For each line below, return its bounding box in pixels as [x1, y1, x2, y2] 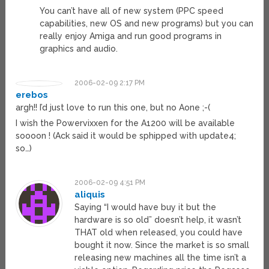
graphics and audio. [39, 44, 118, 54]
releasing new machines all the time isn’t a [74, 253, 247, 263]
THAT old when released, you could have [74, 228, 243, 238]
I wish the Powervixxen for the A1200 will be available [16, 118, 235, 128]
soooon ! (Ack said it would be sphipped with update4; [16, 131, 237, 141]
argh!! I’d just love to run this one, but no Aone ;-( [16, 103, 211, 113]
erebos [16, 89, 49, 101]
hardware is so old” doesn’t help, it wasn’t [74, 215, 242, 225]
